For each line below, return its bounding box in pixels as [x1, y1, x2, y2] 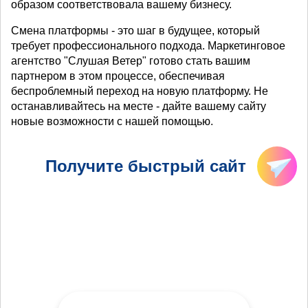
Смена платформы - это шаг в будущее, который [11, 25, 260, 37]
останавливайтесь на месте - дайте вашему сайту [11, 100, 266, 113]
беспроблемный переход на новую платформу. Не [11, 85, 268, 98]
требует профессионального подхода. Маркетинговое [11, 40, 285, 52]
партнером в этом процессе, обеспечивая [11, 70, 225, 82]
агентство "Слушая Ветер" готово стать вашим [11, 55, 250, 67]
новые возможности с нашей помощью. [11, 115, 213, 128]
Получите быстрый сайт [45, 157, 247, 176]
